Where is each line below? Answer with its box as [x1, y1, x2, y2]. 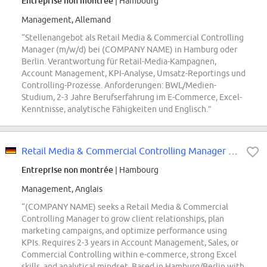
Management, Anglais [21, 184, 103, 194]
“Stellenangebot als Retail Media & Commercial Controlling [21, 33, 244, 43]
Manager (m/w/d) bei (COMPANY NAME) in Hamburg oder [21, 45, 237, 55]
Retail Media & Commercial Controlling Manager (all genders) [228, 145, 238, 157]
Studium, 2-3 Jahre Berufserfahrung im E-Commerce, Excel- [21, 92, 242, 103]
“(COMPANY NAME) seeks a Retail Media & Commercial [21, 202, 228, 212]
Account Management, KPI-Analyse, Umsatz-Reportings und [21, 69, 246, 79]
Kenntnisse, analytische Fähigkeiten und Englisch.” [21, 104, 212, 114]
